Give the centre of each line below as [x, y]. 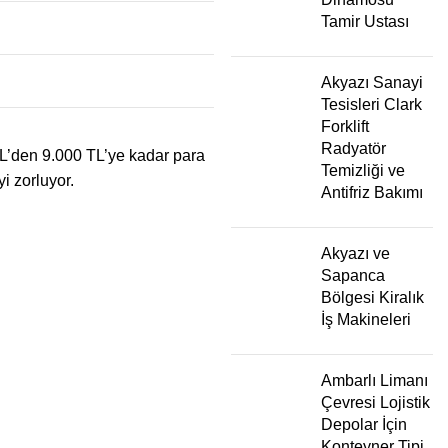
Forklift [345, 126]
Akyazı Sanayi [372, 82]
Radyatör [353, 148]
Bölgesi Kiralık [372, 297]
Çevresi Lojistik [375, 402]
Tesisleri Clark [371, 104]
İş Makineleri [366, 319]
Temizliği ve [363, 170]
